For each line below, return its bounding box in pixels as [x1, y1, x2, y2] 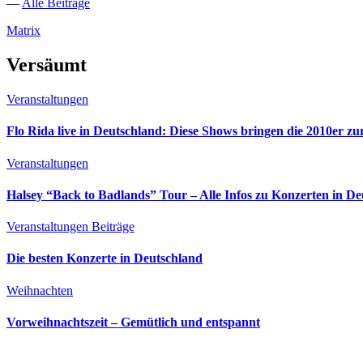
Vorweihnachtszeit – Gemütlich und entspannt [6, 314, 260, 329]
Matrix [6, 23, 41, 38]
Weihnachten [6, 283, 73, 297]
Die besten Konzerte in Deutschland [6, 251, 203, 266]
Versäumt [6, 54, 87, 76]
